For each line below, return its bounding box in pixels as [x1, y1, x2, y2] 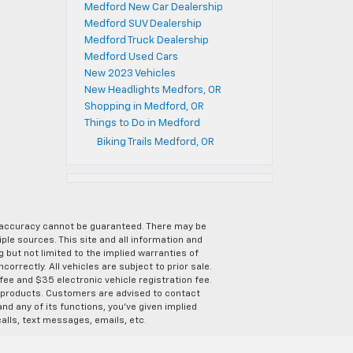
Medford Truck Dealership [84, 35, 209, 46]
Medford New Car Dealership [84, 2, 223, 13]
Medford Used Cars [84, 52, 178, 62]
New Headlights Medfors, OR [84, 85, 221, 95]
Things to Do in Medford [84, 118, 200, 128]
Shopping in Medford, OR [84, 102, 204, 112]
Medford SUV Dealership [84, 19, 202, 29]
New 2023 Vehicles [84, 69, 176, 79]
